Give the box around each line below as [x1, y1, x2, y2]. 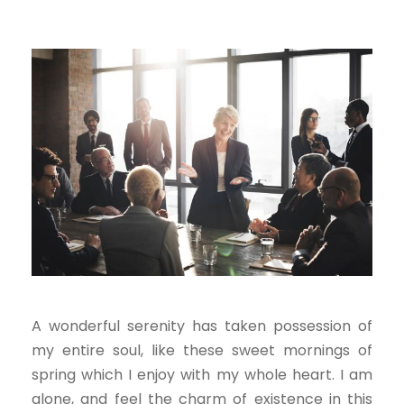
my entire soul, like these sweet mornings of [32, 339, 372, 361]
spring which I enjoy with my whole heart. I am [32, 363, 372, 385]
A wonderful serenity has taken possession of [32, 315, 372, 336]
